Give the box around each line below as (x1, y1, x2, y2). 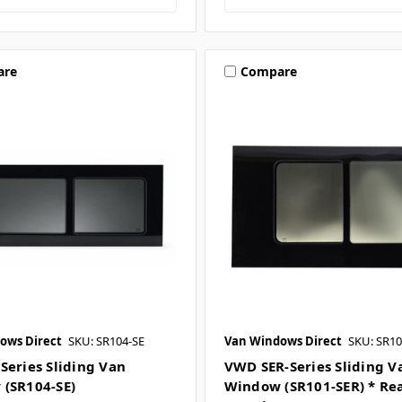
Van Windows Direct (223, 332, 342, 349)
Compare (240, 62, 297, 80)
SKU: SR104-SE (67, 332, 144, 349)
